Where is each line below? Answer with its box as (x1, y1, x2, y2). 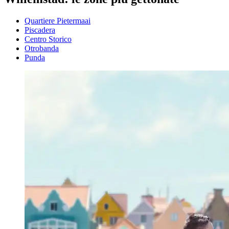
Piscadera (25, 25, 55, 34)
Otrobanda (25, 43, 59, 53)
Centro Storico (25, 34, 72, 43)
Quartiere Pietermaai (25, 16, 90, 25)
